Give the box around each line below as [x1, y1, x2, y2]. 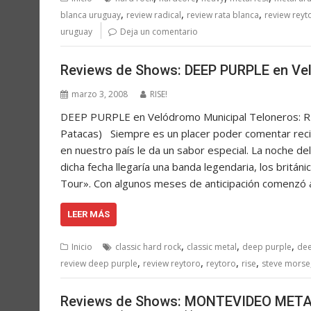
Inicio [72, 240, 92, 253]
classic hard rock [115, 240, 181, 253]
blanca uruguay [60, 9, 121, 22]
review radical [126, 9, 181, 22]
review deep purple [60, 257, 137, 269]
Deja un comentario [120, 26, 198, 38]
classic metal [187, 240, 237, 253]
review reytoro [143, 257, 201, 269]
